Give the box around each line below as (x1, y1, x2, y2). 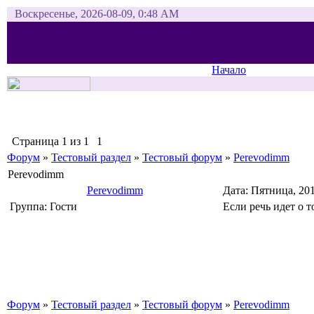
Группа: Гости (10, 200, 77, 212)
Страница (12, 135, 62, 147)
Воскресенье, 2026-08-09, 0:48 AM (15, 8, 179, 20)
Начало (212, 64, 246, 76)
